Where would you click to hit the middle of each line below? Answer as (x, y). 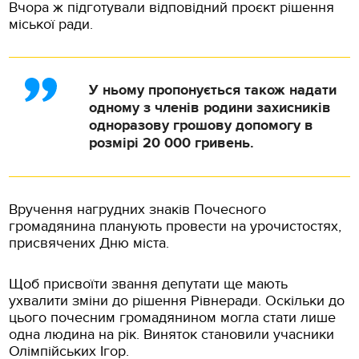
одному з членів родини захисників (210, 109)
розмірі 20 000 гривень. (172, 144)
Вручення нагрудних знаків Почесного (138, 210)
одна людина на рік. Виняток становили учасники (172, 335)
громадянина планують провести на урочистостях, (175, 227)
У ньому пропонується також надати (213, 91)
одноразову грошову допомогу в (202, 126)
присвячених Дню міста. (89, 244)
